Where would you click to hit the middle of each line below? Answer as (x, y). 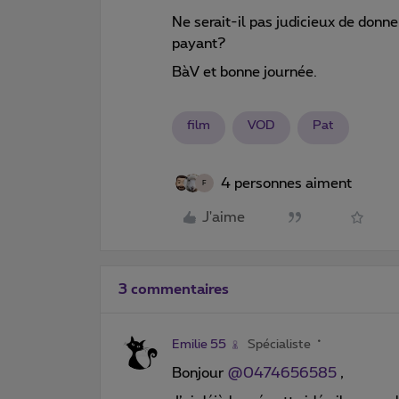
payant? (199, 43)
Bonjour (199, 373)
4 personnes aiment (286, 183)
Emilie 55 (199, 344)
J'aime (224, 217)
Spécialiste (279, 344)
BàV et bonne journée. (244, 72)
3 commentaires (174, 289)
